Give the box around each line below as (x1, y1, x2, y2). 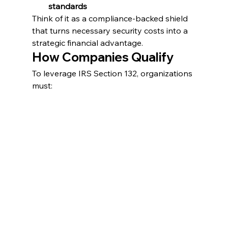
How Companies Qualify (32, 49, 174, 65)
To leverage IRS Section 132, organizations (32, 68, 194, 79)
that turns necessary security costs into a (32, 25, 190, 36)
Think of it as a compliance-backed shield (32, 13, 190, 24)
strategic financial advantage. (32, 38, 143, 48)
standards (48, 1, 87, 12)
